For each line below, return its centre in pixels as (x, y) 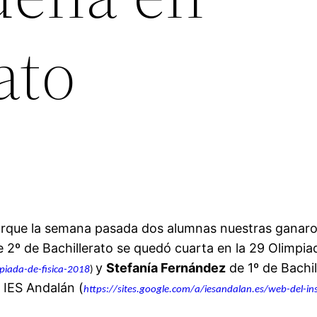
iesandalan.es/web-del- (256, 290)
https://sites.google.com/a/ (144, 290)
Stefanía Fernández (166, 268)
